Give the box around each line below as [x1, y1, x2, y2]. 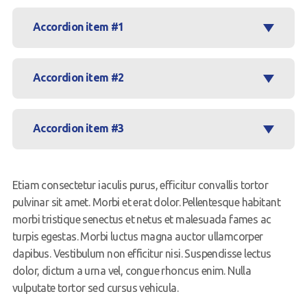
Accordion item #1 [32, 21, 124, 34]
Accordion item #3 [32, 122, 124, 135]
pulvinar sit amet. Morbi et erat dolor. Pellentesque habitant [12, 196, 280, 209]
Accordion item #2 [32, 71, 124, 84]
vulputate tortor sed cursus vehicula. [12, 282, 179, 295]
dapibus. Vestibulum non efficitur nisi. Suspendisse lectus [12, 247, 271, 260]
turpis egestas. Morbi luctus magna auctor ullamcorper [12, 230, 263, 243]
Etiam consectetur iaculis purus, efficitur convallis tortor [12, 179, 269, 192]
